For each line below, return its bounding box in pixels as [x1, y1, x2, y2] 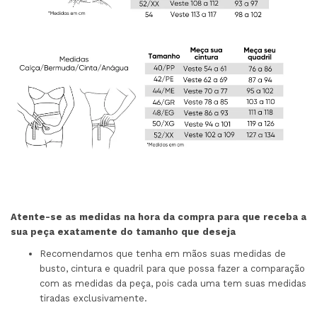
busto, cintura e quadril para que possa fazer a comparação [40, 263, 305, 274]
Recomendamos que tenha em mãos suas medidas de [40, 248, 286, 259]
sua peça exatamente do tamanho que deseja [11, 226, 236, 237]
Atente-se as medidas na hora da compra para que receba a [11, 211, 306, 222]
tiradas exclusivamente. [40, 292, 147, 304]
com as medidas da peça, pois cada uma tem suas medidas [40, 277, 306, 289]
